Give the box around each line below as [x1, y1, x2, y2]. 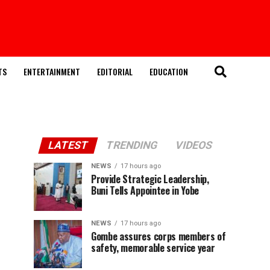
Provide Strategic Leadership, [91, 172, 209, 186]
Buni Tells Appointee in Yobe [91, 183, 199, 198]
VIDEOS [174, 139, 214, 151]
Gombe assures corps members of [91, 229, 226, 243]
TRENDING [104, 139, 159, 151]
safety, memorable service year [91, 240, 215, 255]
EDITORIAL [97, 65, 133, 78]
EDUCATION [149, 65, 188, 78]
